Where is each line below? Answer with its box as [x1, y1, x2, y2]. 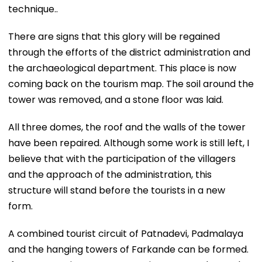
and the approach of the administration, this [8, 167, 212, 181]
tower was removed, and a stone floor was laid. [8, 92, 226, 106]
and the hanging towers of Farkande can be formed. [8, 242, 249, 256]
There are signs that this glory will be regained [8, 29, 220, 43]
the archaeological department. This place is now [8, 61, 236, 75]
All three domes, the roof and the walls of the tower [8, 120, 246, 134]
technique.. [8, 2, 58, 16]
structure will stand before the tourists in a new [8, 183, 225, 197]
